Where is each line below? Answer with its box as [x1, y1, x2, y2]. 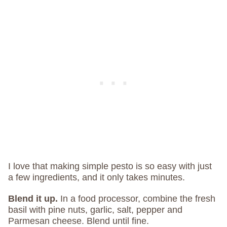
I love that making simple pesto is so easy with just [8, 161, 212, 172]
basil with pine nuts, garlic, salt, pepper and [8, 205, 182, 215]
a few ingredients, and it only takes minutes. [8, 172, 185, 183]
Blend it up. [8, 194, 58, 204]
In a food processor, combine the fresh [58, 194, 215, 204]
